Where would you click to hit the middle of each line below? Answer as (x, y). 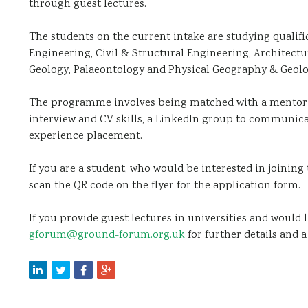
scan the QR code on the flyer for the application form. (164, 186)
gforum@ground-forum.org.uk (107, 235)
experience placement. (85, 136)
